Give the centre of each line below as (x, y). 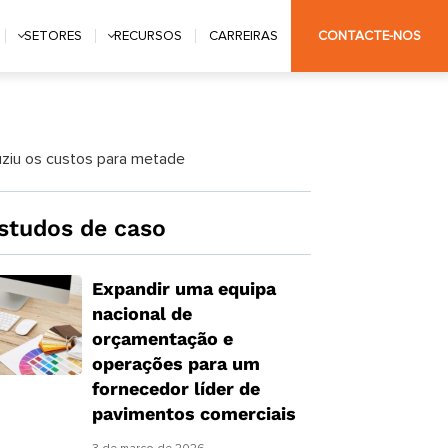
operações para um (175, 363)
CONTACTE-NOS (370, 36)
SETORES (53, 36)
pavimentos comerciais (193, 413)
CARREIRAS (244, 36)
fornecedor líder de (175, 388)
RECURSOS (148, 36)
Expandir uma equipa (183, 288)
